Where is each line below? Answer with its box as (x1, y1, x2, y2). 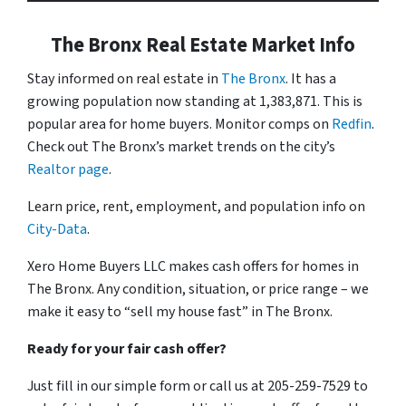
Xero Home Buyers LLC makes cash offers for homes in (27, 256, 359, 276)
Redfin (332, 113, 372, 134)
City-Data (27, 218, 87, 239)
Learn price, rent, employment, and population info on (27, 196, 365, 217)
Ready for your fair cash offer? (27, 338, 227, 359)
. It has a (285, 68, 336, 89)
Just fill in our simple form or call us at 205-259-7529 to (27, 375, 368, 396)
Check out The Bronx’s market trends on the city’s (27, 136, 335, 157)
